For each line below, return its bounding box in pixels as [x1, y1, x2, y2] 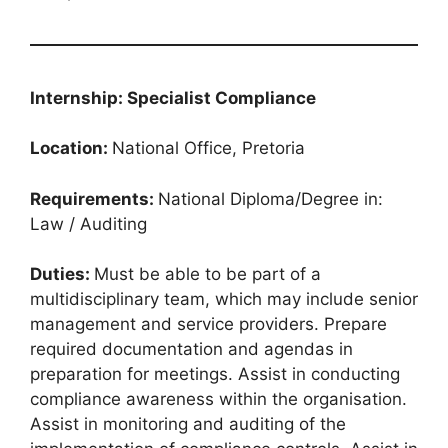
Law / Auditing [30, 213, 147, 234]
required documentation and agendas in [30, 339, 353, 360]
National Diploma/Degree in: [158, 188, 383, 209]
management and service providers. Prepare [30, 314, 387, 335]
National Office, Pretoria [112, 138, 305, 159]
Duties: [30, 264, 94, 285]
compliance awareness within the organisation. [30, 389, 407, 410]
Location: [30, 138, 112, 159]
